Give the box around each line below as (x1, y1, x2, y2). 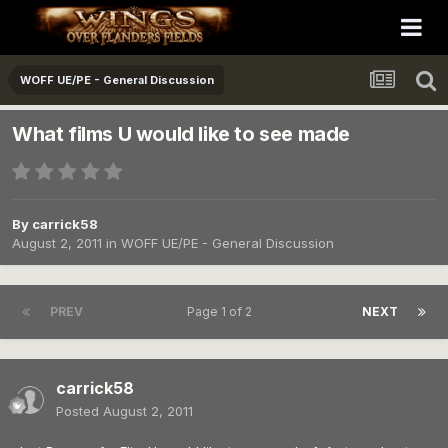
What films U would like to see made (12, 122, 350, 147)
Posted (56, 403, 103, 420)
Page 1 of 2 (187, 304, 258, 320)
